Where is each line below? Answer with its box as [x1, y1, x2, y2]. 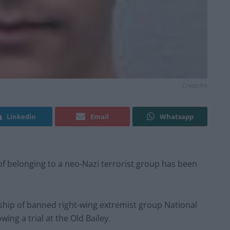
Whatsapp [159, 112, 194, 122]
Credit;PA [182, 82, 207, 90]
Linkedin [7, 112, 36, 122]
